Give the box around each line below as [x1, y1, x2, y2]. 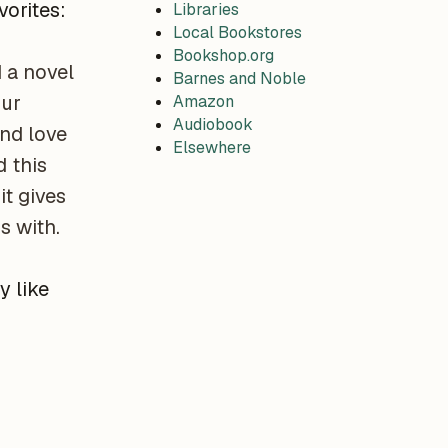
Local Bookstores [172, 22, 302, 43]
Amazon [172, 91, 234, 112]
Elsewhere [172, 137, 251, 158]
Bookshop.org [172, 45, 274, 66]
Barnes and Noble [172, 68, 306, 89]
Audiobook [172, 114, 253, 135]
